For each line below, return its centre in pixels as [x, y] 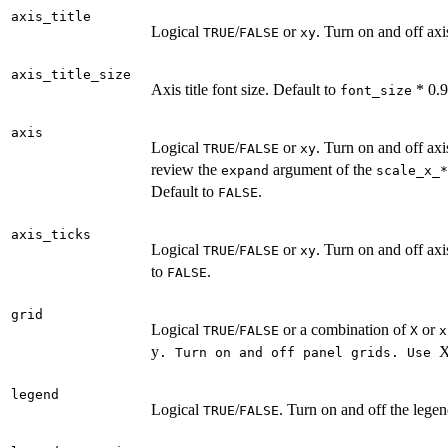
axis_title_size [71, 74]
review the [186, 169]
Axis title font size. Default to [245, 89]
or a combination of [344, 329]
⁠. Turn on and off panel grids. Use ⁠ [299, 352]
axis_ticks [51, 234]
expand [245, 170]
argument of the [322, 169]
